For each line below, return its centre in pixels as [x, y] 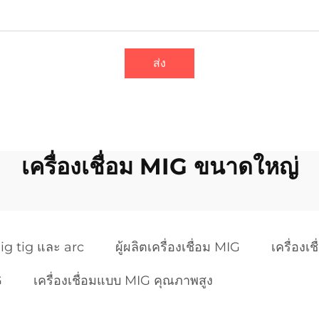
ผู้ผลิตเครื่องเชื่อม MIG [178, 247]
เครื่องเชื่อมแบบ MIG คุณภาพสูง [123, 281]
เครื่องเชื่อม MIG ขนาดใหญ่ [159, 167]
